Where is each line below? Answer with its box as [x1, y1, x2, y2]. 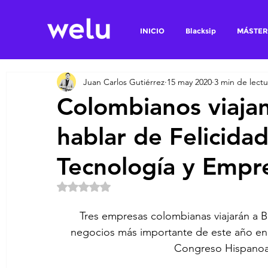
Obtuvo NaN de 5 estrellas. [83, 180, 187, 191]
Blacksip [185, 26, 216, 35]
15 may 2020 [167, 76, 212, 87]
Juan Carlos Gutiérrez [83, 76, 165, 87]
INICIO [140, 26, 165, 35]
